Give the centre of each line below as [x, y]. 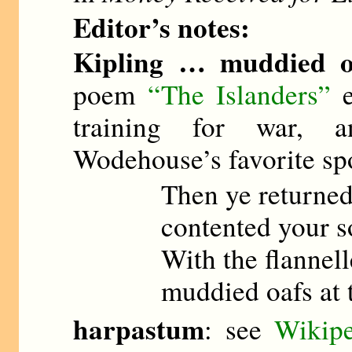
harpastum [139, 329]
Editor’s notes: [162, 27]
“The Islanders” [239, 94]
